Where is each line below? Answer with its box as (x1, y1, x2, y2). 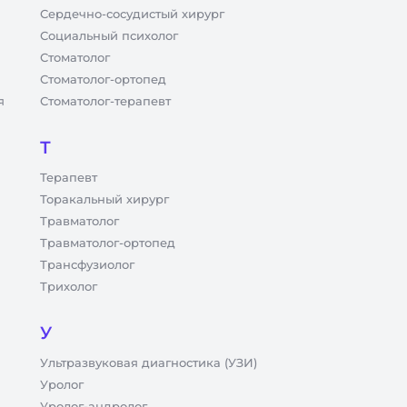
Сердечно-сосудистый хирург (40, 6, 224, 21)
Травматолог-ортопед (40, 235, 175, 250)
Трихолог (40, 279, 97, 293)
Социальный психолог (40, 28, 178, 43)
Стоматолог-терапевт (40, 94, 171, 108)
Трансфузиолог (40, 257, 134, 272)
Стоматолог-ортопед (40, 72, 166, 86)
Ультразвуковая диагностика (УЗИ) (40, 355, 257, 370)
